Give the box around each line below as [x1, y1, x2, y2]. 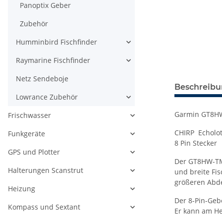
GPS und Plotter [8, 147, 60, 157]
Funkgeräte [8, 129, 45, 139]
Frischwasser [8, 111, 51, 120]
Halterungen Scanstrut [8, 166, 83, 175]
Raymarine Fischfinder [16, 55, 90, 65]
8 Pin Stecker [174, 138, 217, 148]
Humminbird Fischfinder [16, 37, 97, 47]
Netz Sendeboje [16, 74, 68, 84]
